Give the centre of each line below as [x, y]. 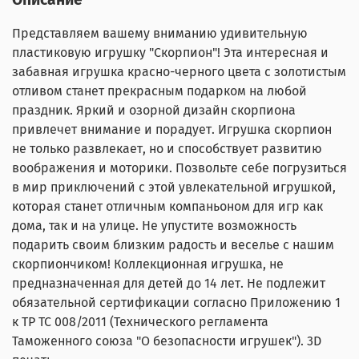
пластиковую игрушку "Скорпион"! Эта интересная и [170, 53]
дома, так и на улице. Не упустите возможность [154, 226]
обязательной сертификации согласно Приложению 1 [176, 303]
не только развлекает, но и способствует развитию [167, 149]
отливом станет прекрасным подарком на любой [159, 91]
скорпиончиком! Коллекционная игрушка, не [148, 264]
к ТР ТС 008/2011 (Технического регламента [140, 322]
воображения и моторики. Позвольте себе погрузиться [179, 168]
